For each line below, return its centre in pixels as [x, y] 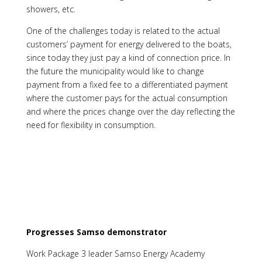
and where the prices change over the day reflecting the [130, 111]
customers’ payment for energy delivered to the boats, [129, 44]
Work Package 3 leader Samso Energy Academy [115, 253]
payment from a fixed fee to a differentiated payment [127, 84]
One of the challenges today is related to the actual [123, 30]
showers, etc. [51, 9]
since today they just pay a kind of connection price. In [128, 57]
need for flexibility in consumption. [91, 125]
